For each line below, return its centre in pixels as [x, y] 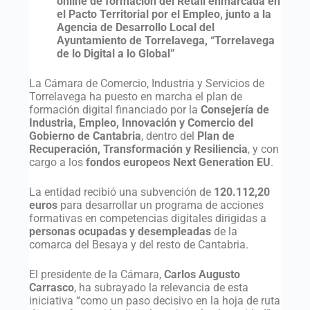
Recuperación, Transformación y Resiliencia [138, 149]
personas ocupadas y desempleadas [120, 231]
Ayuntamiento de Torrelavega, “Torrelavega [165, 40]
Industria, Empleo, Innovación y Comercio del [141, 122]
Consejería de [235, 109]
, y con [263, 149]
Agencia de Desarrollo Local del [135, 27]
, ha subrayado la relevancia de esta [161, 287]
